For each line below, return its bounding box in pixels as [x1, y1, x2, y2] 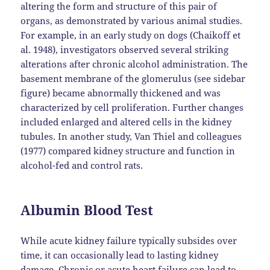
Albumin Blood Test [20, 200, 154, 219]
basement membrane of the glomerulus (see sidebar [20, 72, 246, 84]
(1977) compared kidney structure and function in [20, 144, 236, 157]
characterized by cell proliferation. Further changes [20, 101, 244, 113]
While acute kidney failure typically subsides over [20, 234, 237, 246]
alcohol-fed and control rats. [20, 159, 143, 171]
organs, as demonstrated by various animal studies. [20, 14, 243, 27]
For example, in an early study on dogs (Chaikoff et [20, 28, 241, 41]
